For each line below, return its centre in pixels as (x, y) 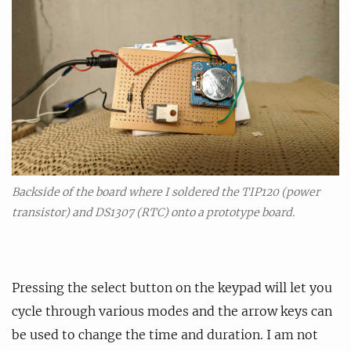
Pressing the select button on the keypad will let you (172, 288)
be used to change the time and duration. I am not (165, 335)
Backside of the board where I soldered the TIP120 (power (166, 192)
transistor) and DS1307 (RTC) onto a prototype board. (153, 213)
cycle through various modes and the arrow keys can (172, 311)
